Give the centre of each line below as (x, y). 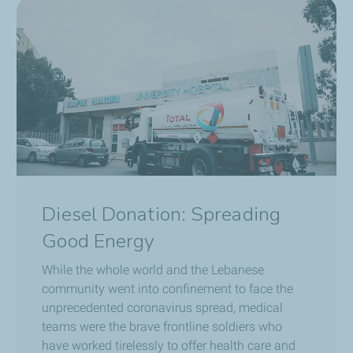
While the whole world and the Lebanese (153, 269)
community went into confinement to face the (168, 288)
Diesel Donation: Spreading (161, 214)
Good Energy (98, 241)
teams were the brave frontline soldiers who (162, 326)
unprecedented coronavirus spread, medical (163, 307)
